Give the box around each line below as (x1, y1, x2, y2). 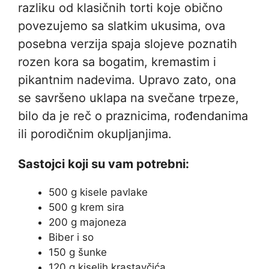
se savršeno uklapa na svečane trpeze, (18, 90, 239, 105)
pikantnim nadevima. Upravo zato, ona (18, 72, 236, 87)
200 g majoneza (49, 216, 127, 228)
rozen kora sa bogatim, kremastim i (18, 54, 216, 69)
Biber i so (49, 231, 94, 243)
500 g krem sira (49, 201, 124, 213)
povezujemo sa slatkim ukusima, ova (18, 18, 225, 33)
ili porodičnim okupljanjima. (18, 126, 172, 141)
